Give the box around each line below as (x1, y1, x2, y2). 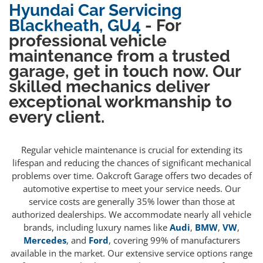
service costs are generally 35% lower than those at (28, 195, 235, 207)
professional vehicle (9, 31, 167, 50)
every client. (9, 107, 104, 127)
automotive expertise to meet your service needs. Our (22, 182, 241, 194)
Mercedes (23, 234, 66, 246)
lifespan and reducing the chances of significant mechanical (12, 156, 251, 168)
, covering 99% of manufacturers (108, 234, 240, 246)
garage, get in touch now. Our (9, 62, 241, 81)
